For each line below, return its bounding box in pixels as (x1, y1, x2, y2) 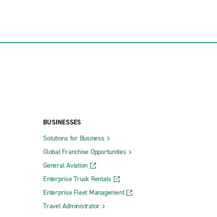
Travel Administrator (43, 201, 100, 211)
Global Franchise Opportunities (43, 147, 126, 157)
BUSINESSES (43, 118, 81, 127)
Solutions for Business (43, 134, 105, 143)
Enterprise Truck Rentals (43, 174, 111, 184)
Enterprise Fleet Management (43, 188, 124, 198)
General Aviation (43, 161, 88, 170)
